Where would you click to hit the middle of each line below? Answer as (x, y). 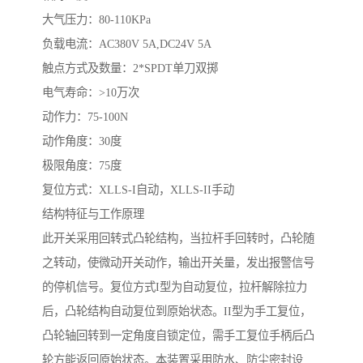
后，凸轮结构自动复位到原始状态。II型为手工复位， (177, 312)
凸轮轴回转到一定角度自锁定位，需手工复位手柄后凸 (178, 336)
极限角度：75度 (82, 166)
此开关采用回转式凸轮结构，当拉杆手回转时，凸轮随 (178, 239)
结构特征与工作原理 (93, 214)
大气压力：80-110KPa (96, 20)
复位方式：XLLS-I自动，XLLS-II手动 (138, 190)
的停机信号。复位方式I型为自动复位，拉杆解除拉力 (175, 287)
